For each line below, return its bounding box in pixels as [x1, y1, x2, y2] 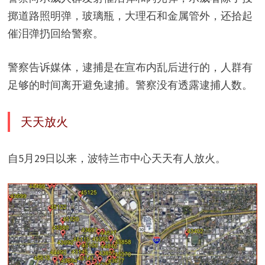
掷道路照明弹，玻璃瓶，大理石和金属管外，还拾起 [7, 8, 253, 22]
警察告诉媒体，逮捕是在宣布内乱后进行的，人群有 [7, 60, 253, 74]
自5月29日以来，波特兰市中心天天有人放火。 [7, 151, 226, 165]
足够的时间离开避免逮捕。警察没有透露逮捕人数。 [7, 77, 253, 92]
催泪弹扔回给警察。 [7, 26, 104, 40]
